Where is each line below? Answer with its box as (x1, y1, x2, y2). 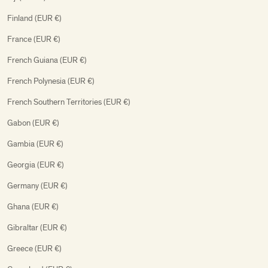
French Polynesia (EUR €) (7, 75, 95, 86)
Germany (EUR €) (7, 180, 68, 191)
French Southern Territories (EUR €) (7, 96, 130, 107)
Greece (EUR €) (7, 243, 62, 254)
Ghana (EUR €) (7, 201, 59, 212)
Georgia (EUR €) (7, 159, 64, 170)
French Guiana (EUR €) (7, 54, 87, 65)
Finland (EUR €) (7, 13, 62, 23)
